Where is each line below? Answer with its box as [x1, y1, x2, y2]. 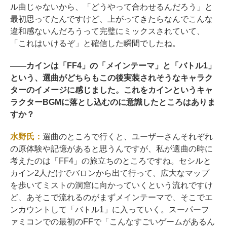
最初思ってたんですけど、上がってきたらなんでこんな [10, 14, 213, 23]
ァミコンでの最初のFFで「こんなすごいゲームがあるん [10, 217, 215, 226]
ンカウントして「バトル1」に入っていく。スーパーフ [10, 205, 209, 214]
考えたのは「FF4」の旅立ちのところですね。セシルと [10, 156, 211, 165]
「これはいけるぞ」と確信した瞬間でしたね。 [10, 39, 180, 48]
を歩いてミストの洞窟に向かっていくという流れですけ [10, 180, 213, 190]
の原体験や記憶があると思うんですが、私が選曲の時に [10, 144, 213, 153]
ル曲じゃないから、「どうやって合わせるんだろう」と [10, 2, 213, 11]
